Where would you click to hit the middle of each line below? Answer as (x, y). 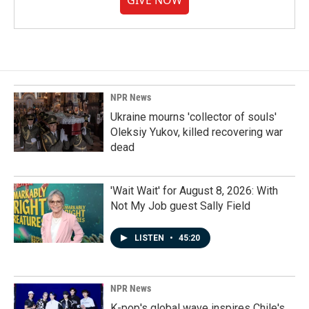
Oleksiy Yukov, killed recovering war (197, 132)
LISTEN (150, 238)
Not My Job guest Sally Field (180, 206)
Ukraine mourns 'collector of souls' (193, 117)
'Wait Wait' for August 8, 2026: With (194, 191)
